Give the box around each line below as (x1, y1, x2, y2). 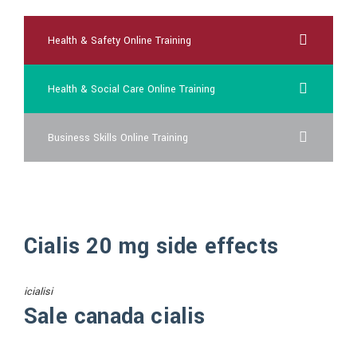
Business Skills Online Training (48, 131, 188, 145)
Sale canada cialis (24, 301, 206, 332)
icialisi (24, 284, 53, 299)
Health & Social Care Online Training (48, 82, 215, 96)
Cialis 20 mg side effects (24, 231, 278, 262)
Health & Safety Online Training (48, 33, 191, 48)
